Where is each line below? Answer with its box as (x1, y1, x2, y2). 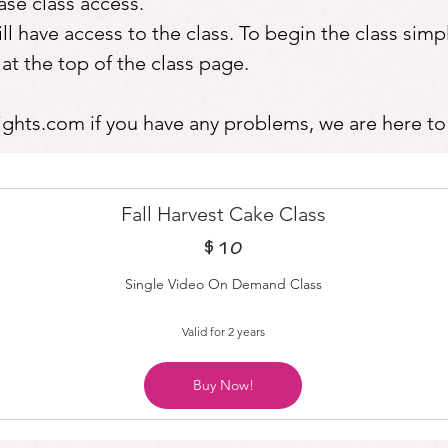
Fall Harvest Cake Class (120, 201, 326, 226)
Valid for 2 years (181, 323, 265, 339)
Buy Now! (192, 375, 254, 394)
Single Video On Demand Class (124, 274, 322, 293)
